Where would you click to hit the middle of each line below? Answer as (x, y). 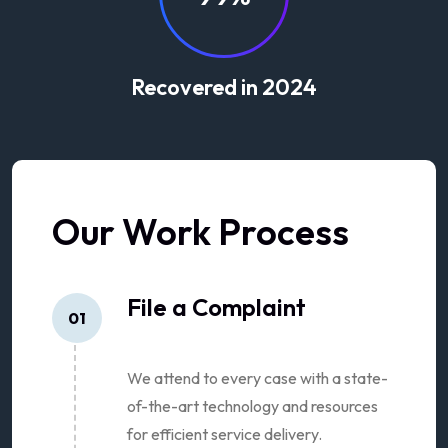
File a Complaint (216, 306)
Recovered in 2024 (224, 86)
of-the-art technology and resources (252, 405)
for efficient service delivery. (224, 433)
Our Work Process (200, 231)
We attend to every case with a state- (257, 377)
